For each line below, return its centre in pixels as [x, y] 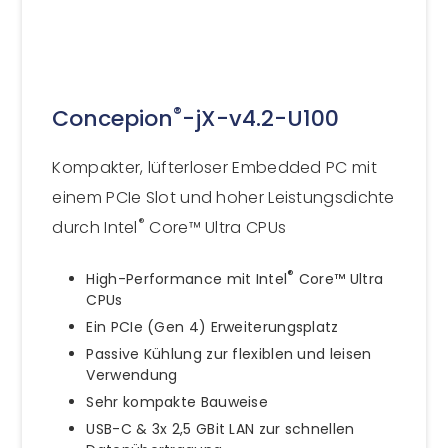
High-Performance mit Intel [187, 278]
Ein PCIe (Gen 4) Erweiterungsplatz [212, 326]
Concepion [113, 119]
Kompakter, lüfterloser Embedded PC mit [214, 168]
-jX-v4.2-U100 [261, 119]
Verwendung [132, 374]
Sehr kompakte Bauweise [177, 401]
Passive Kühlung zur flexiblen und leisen [229, 353]
